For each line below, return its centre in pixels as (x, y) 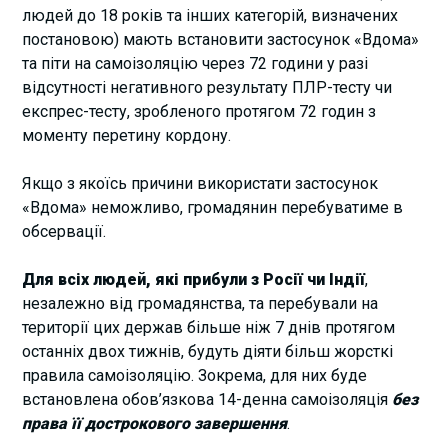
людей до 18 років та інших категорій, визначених (210, 15)
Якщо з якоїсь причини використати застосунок (200, 183)
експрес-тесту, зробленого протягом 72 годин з (199, 111)
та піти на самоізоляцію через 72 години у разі (195, 63)
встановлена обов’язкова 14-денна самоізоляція (207, 399)
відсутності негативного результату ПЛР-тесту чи (207, 87)
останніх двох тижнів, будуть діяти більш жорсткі (208, 351)
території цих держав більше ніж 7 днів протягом (209, 327)
